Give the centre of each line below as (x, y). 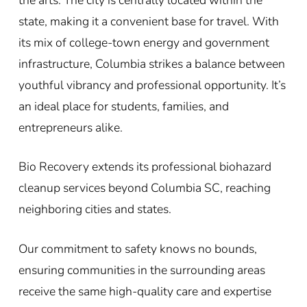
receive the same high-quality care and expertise (145, 291)
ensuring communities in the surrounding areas (142, 270)
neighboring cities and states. (95, 209)
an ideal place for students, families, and (123, 106)
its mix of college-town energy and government (144, 42)
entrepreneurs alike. (70, 127)
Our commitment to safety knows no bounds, (137, 248)
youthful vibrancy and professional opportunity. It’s (152, 85)
